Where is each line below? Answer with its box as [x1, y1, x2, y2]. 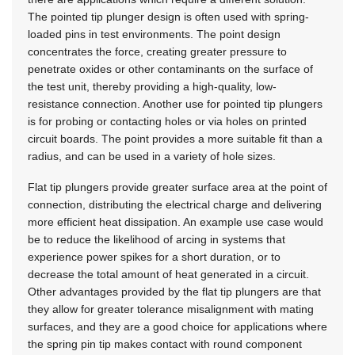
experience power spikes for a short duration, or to [28, 250, 281, 264]
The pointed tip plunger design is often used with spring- [28, 10, 309, 24]
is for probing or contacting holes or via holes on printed [28, 115, 307, 128]
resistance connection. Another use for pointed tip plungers [28, 97, 323, 111]
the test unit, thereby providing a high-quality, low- [28, 80, 277, 94]
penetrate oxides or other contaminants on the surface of [28, 63, 313, 76]
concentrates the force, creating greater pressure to [28, 45, 287, 59]
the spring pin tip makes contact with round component [28, 338, 302, 351]
